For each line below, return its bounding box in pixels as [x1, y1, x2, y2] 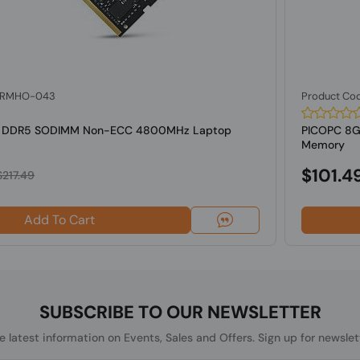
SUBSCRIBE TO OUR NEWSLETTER [39, 301, 321, 324]
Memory [301, 137, 345, 152]
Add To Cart [23, 211, 95, 228]
